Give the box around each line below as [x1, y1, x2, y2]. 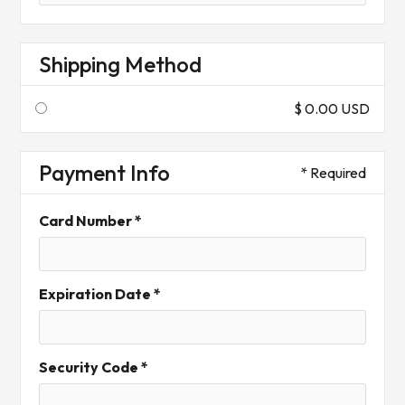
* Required [299, 163, 366, 182]
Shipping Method [39, 51, 202, 78]
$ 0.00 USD [293, 99, 370, 118]
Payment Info [39, 159, 171, 186]
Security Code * [39, 358, 149, 376]
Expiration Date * [39, 285, 162, 303]
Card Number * [39, 212, 143, 230]
